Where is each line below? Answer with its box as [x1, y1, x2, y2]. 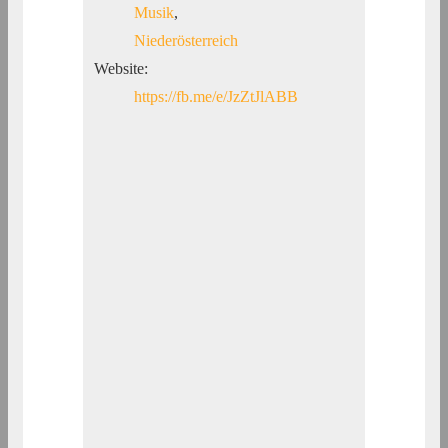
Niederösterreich [134, 32, 239, 50]
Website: [94, 60, 149, 78]
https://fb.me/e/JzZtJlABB [134, 88, 299, 106]
